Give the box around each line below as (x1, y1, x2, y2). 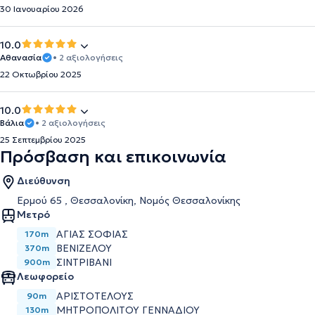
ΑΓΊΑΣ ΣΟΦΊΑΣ (56, 228, 128, 240)
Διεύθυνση (17, 174, 70, 187)
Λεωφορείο (17, 270, 74, 283)
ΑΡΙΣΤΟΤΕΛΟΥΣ (56, 290, 134, 302)
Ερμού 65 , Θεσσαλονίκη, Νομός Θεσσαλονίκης (17, 194, 240, 207)
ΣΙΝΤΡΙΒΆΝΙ (56, 256, 112, 269)
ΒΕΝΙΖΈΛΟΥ (56, 242, 112, 255)
